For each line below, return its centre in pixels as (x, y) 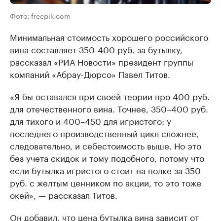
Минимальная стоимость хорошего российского (109, 37)
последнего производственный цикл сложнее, (104, 133)
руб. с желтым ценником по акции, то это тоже (106, 182)
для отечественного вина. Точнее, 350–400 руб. (109, 108)
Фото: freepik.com (40, 16)
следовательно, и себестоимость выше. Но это (106, 145)
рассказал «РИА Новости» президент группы (102, 61)
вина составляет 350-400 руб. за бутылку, (96, 49)
